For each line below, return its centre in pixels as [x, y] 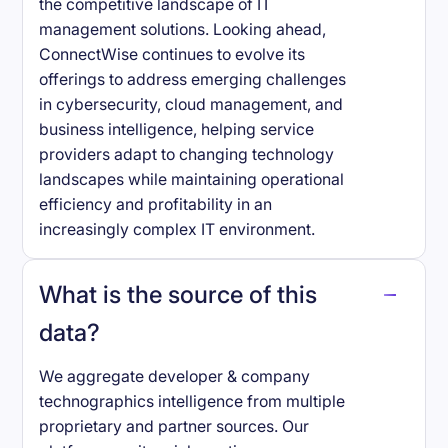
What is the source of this [178, 294]
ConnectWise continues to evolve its [172, 55]
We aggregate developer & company [175, 376]
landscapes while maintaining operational [192, 180]
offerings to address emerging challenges [193, 80]
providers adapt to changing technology [187, 155]
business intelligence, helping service [177, 130]
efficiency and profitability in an [156, 205]
